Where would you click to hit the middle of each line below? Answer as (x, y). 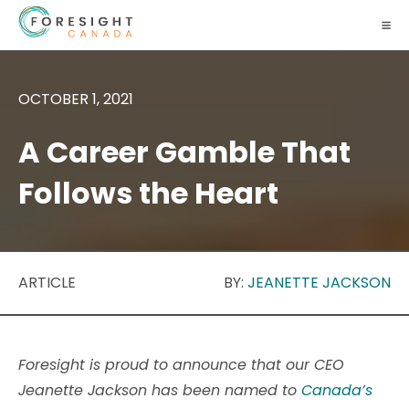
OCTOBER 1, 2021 (76, 99)
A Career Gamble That (184, 152)
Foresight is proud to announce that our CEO (181, 365)
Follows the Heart (148, 194)
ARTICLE (47, 283)
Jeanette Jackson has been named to (160, 391)
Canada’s (337, 391)
